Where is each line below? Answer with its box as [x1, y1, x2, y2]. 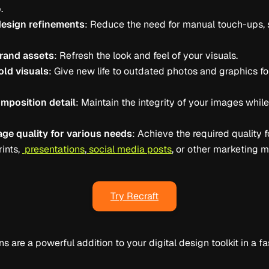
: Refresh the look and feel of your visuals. [54, 50, 238, 62]
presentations [22, 144, 85, 156]
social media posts [86, 144, 172, 156]
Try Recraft [110, 190, 159, 202]
